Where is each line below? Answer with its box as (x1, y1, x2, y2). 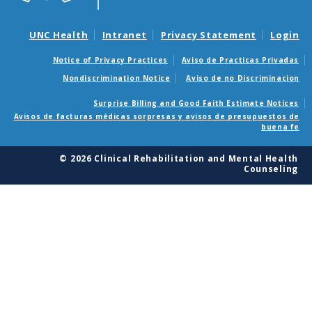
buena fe (261, 121, 299, 132)
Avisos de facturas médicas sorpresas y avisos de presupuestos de (13, 111, 299, 121)
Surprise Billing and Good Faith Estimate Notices (93, 97, 299, 108)
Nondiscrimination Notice (62, 72, 171, 83)
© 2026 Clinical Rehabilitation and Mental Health (59, 152, 298, 164)
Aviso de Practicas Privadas (181, 54, 299, 65)
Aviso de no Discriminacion (186, 72, 299, 83)
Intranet (102, 28, 147, 41)
